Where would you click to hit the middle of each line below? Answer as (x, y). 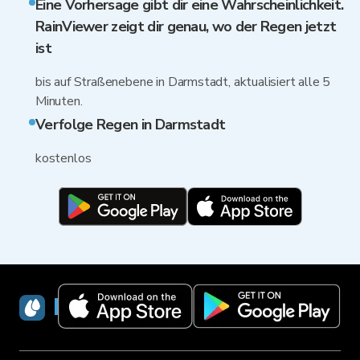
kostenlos (63, 158)
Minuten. (59, 101)
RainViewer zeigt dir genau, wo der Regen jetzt (186, 27)
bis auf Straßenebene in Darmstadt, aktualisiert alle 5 (183, 82)
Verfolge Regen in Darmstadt (131, 125)
